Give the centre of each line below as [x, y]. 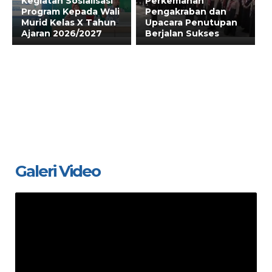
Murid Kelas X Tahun [69, 22]
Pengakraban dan [186, 12]
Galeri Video [58, 171]
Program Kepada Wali [70, 12]
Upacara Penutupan [191, 22]
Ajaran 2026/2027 [62, 33]
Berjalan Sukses [182, 33]
